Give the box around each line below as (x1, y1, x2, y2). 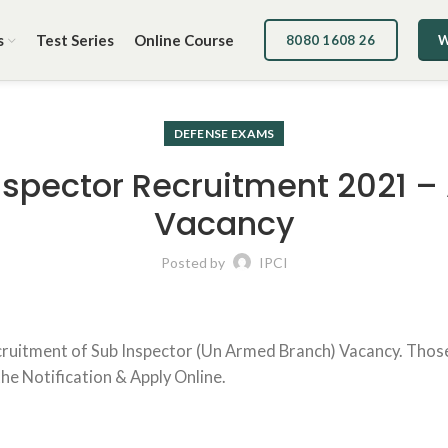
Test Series (36, 31, 114, 49)
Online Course (134, 31, 234, 49)
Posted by (160, 254, 228, 271)
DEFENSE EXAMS (173, 126, 275, 141)
